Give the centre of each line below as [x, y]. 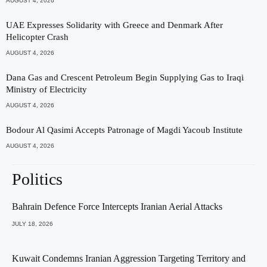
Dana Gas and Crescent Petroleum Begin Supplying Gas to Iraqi [125, 77]
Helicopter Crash [37, 37]
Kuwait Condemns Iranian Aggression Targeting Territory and [129, 258]
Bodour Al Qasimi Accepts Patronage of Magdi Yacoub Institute [124, 130]
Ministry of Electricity [46, 89]
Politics [37, 179]
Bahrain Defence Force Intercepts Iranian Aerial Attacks [117, 206]
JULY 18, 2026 [32, 223]
